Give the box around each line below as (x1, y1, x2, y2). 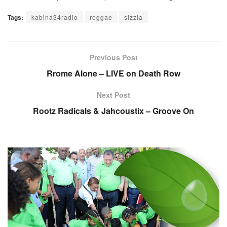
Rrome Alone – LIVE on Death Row (47, 67, 180, 79)
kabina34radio (31, 12, 78, 21)
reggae (90, 12, 112, 21)
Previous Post (89, 52, 138, 62)
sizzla (124, 12, 143, 21)
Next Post (97, 89, 130, 100)
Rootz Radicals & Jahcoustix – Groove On (33, 104, 194, 117)
